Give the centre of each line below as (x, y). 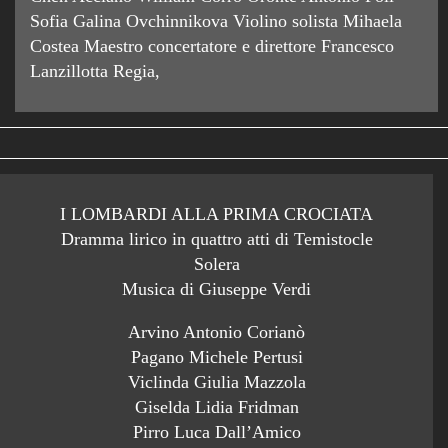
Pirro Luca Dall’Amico (216, 432)
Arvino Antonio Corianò (216, 332)
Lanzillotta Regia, (95, 71)
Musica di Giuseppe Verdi (216, 289)
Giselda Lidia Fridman (216, 407)
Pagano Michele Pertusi (216, 357)
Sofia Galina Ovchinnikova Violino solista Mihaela (216, 21)
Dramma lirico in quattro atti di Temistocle (216, 239)
